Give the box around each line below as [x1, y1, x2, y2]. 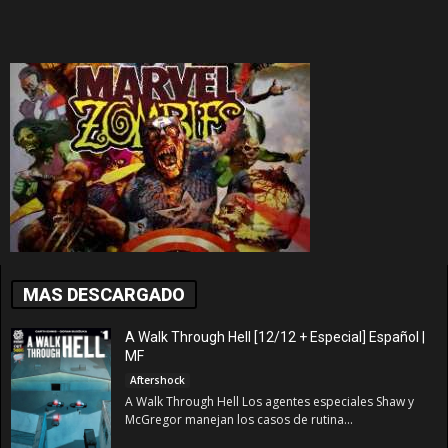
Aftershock [130, 373, 185, 388]
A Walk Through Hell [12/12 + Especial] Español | [125, 329, 425, 346]
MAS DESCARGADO [23, 284, 185, 306]
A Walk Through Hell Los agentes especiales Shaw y [125, 393, 414, 411]
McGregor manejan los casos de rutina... [125, 411, 353, 429]
